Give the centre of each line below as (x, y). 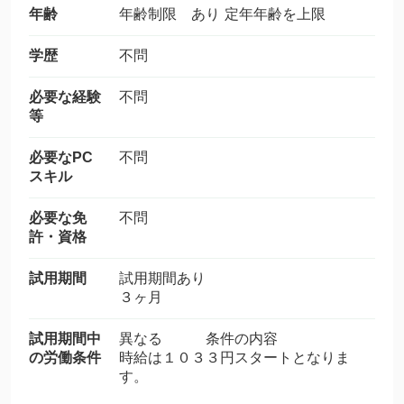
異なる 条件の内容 (198, 339)
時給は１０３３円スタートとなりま (234, 358)
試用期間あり (162, 278)
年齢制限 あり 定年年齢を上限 (222, 14)
